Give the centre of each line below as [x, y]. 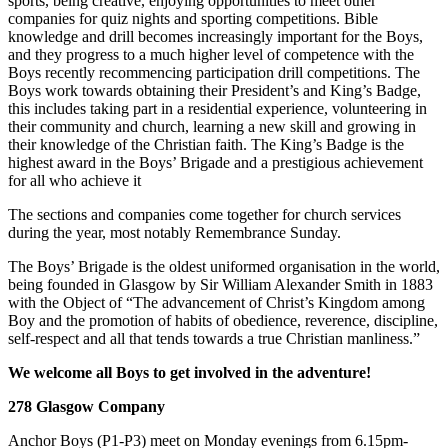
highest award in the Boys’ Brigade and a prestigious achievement [215, 162]
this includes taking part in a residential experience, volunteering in [217, 108]
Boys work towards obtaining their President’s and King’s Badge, [214, 90]
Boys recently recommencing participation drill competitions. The [214, 72]
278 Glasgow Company [86, 406]
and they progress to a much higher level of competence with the [211, 54]
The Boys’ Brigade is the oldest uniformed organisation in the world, [224, 266]
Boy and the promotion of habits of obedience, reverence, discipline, [223, 320]
